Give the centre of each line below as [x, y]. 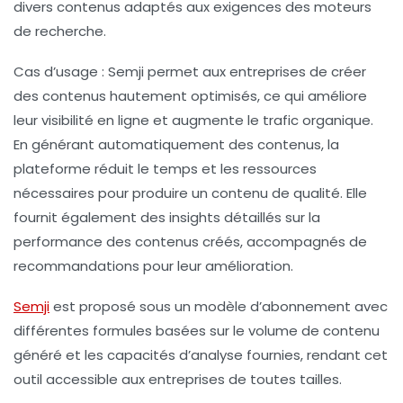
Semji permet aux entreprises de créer [235, 71]
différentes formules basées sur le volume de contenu [197, 330]
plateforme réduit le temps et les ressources [165, 168]
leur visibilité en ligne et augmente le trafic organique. [193, 120]
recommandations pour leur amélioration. [153, 265]
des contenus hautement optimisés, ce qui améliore [190, 95]
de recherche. [60, 31]
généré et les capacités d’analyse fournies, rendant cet [201, 354]
